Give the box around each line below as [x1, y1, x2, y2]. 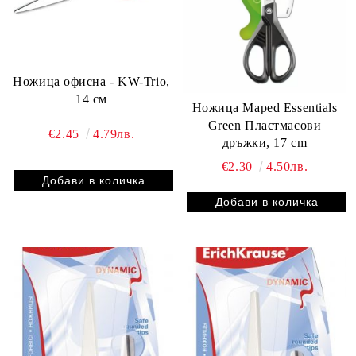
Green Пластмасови [207, 118, 322, 133]
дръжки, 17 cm [222, 136, 308, 150]
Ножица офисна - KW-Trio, [13, 74, 170, 88]
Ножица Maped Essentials [192, 101, 338, 115]
